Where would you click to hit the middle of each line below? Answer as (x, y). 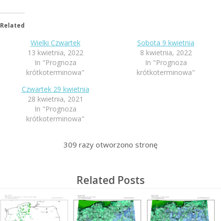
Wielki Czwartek (55, 43)
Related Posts (110, 180)
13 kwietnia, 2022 (55, 53)
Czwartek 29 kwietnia (55, 89)
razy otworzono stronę (117, 145)
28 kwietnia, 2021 (55, 99)
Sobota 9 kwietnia (166, 43)
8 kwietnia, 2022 (166, 53)
